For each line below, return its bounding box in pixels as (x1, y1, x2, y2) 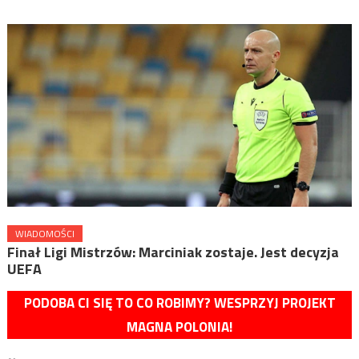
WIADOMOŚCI (14, 225, 75, 241)
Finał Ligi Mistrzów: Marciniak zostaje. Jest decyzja (6, 240, 339, 263)
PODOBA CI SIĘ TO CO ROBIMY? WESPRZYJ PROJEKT (23, 292, 336, 313)
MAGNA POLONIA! (127, 316, 232, 337)
